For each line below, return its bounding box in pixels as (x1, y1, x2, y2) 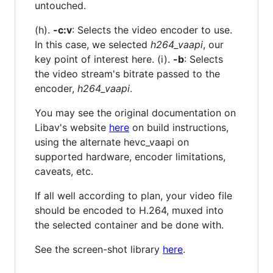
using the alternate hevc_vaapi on (35, 135, 189, 148)
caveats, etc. (35, 165, 93, 177)
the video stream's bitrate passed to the (35, 67, 220, 80)
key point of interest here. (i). (35, 52, 173, 65)
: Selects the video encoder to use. (72, 23, 232, 36)
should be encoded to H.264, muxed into (35, 204, 224, 216)
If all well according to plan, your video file (35, 189, 232, 202)
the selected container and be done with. (35, 218, 224, 231)
